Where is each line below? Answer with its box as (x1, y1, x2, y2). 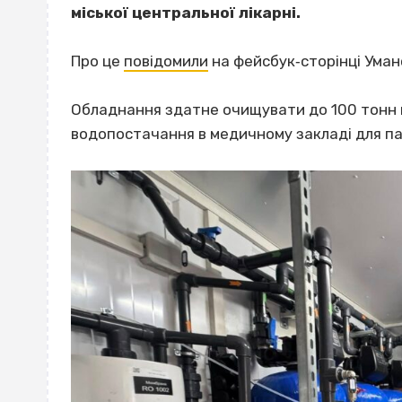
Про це (71, 51, 124, 70)
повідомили (124, 51, 208, 70)
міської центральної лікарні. (71, 3, 301, 22)
